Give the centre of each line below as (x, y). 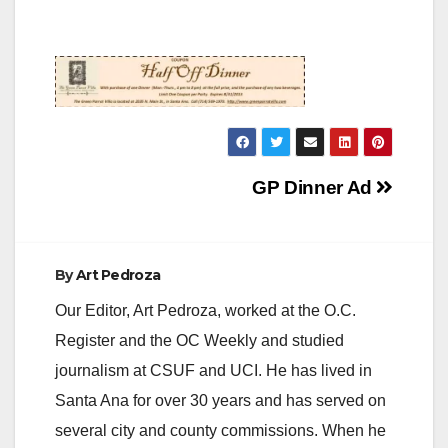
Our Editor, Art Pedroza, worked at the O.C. (205, 311)
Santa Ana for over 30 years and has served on (220, 401)
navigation (135, 225)
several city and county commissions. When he (220, 431)
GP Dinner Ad (314, 188)
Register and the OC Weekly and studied (199, 341)
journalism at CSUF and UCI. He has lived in (213, 371)
